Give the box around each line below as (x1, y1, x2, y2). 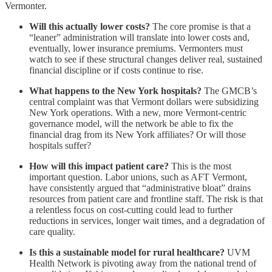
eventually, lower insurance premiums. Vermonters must (29, 42, 243, 53)
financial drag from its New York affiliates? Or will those (29, 129, 246, 140)
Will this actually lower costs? (29, 21, 150, 32)
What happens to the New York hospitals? (29, 85, 202, 96)
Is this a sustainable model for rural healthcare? (29, 246, 225, 257)
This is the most (169, 160, 231, 171)
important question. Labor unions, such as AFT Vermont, (29, 171, 247, 182)
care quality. (29, 226, 75, 237)
